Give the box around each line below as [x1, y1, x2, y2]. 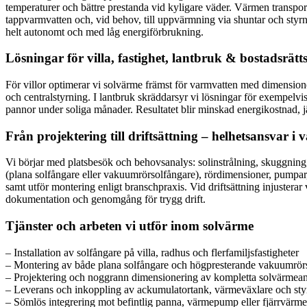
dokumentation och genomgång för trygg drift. [5, 193, 206, 206]
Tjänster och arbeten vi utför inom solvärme [5, 219, 254, 234]
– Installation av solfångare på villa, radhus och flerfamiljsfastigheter [5, 246, 299, 258]
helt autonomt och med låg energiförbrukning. [5, 25, 204, 38]
